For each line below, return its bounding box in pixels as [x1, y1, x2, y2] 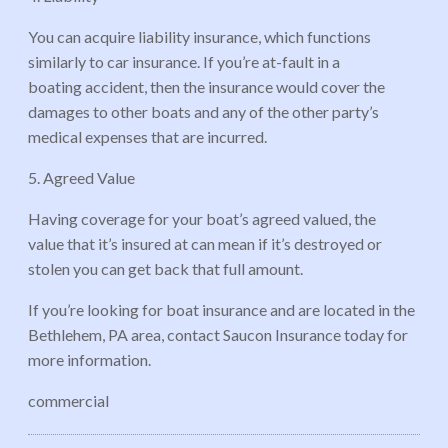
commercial [28, 390, 109, 410]
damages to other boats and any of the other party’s [28, 101, 379, 121]
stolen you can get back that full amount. [28, 258, 306, 278]
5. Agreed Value [28, 167, 138, 187]
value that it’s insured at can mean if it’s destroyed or [28, 233, 382, 253]
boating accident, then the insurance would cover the [28, 76, 385, 96]
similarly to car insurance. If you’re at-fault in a [28, 51, 340, 71]
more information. [28, 349, 154, 369]
